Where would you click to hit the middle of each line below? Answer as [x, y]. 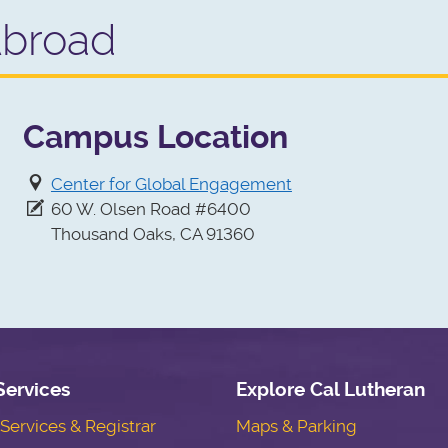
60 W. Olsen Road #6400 [148, 209]
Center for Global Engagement [171, 184]
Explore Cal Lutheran [330, 390]
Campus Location [156, 138]
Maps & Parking [296, 426]
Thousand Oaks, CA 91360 [139, 234]
